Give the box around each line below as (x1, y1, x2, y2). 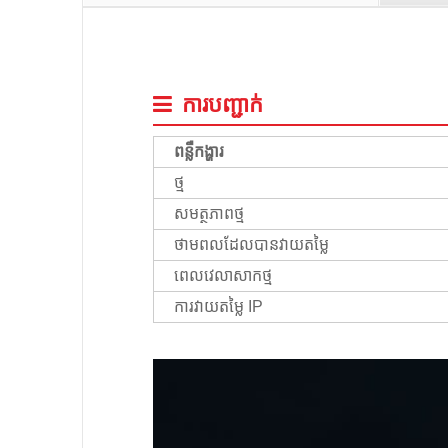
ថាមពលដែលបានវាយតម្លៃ (174, 235, 329, 253)
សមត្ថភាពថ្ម (174, 204, 244, 222)
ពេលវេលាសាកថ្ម (174, 266, 272, 284)
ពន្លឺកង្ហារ (174, 142, 224, 160)
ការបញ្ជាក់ (182, 91, 263, 117)
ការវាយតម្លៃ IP (174, 297, 263, 315)
